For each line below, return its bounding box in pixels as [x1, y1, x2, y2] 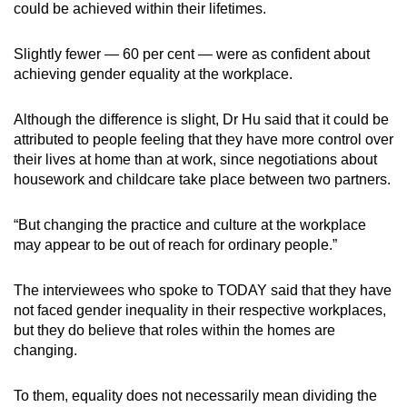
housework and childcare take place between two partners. [14, 172, 391, 188]
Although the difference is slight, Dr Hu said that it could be [14, 112, 389, 128]
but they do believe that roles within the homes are [14, 323, 335, 339]
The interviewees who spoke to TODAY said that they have [14, 283, 392, 299]
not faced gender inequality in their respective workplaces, [14, 303, 386, 319]
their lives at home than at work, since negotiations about [14, 152, 377, 168]
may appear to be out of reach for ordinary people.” [14, 237, 337, 253]
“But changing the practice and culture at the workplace [14, 217, 366, 233]
